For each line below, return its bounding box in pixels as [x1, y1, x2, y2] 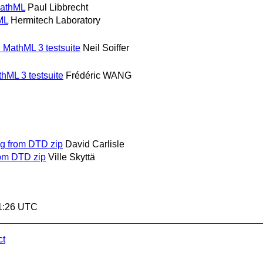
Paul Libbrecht [28, 2, 88, 12]
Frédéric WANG [66, 70, 131, 81]
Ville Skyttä [48, 151, 95, 162]
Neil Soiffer [83, 43, 129, 53]
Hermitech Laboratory [11, 15, 100, 25]
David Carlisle [65, 139, 124, 149]
